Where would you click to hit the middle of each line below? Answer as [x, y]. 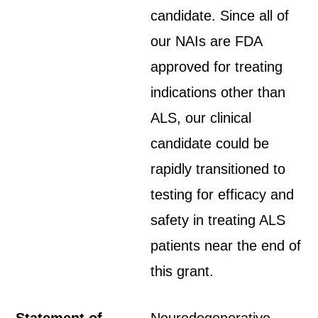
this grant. [182, 271]
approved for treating [217, 67]
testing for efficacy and [223, 194]
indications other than [218, 92]
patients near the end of [226, 246]
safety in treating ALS [218, 220]
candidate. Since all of [220, 16]
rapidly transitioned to [218, 169]
